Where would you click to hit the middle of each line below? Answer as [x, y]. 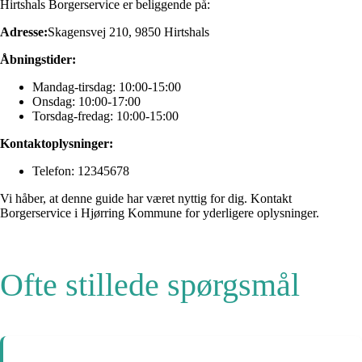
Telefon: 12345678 [81, 171]
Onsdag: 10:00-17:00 [86, 102]
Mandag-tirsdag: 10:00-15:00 [107, 87]
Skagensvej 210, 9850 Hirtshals [128, 32]
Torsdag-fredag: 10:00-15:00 [105, 116]
